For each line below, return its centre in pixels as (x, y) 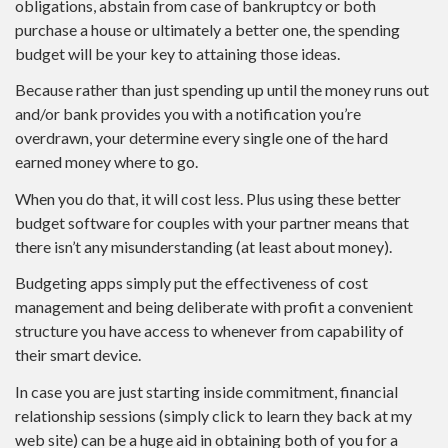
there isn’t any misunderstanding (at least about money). (203, 246)
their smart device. (78, 354)
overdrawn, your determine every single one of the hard (201, 137)
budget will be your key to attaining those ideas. (177, 53)
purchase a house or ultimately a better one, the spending (207, 29)
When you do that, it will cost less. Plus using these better (208, 198)
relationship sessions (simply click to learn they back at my (213, 415)
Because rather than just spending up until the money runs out (222, 89)
